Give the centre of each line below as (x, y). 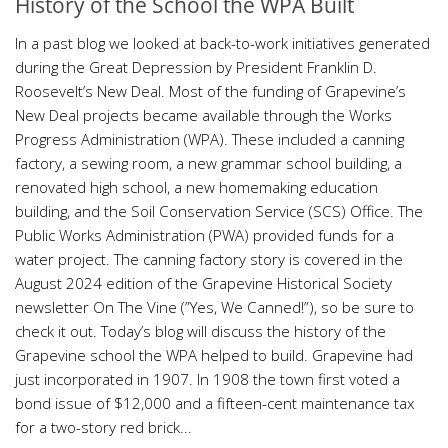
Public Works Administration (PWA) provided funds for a (204, 235)
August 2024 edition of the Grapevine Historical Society (203, 283)
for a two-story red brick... (103, 427)
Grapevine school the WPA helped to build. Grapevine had (214, 355)
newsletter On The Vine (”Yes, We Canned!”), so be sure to (214, 307)
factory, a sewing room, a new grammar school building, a (208, 163)
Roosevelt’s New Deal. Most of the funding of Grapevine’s (210, 91)
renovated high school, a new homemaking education (196, 187)
